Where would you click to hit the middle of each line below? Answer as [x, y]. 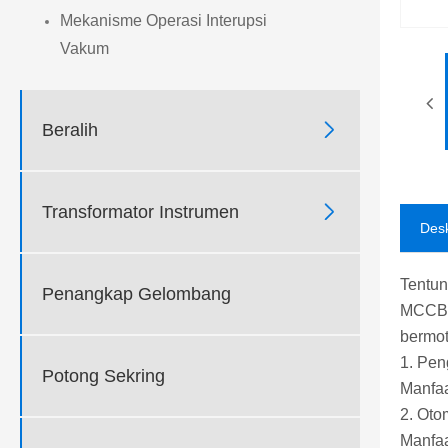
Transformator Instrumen [140, 211]
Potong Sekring [103, 375]
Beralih [70, 129]
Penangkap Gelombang [136, 293]
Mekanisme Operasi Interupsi [163, 21]
